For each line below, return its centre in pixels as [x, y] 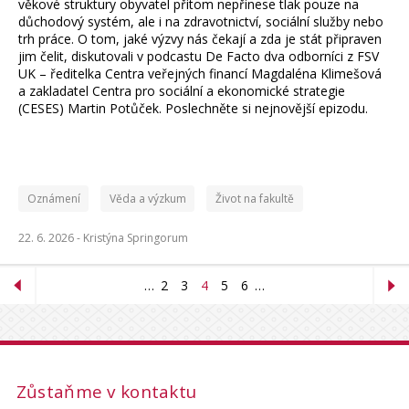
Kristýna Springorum [136, 238]
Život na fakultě [254, 199]
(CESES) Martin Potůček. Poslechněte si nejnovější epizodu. [193, 109]
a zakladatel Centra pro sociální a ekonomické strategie [182, 91]
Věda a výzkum [147, 199]
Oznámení [53, 199]
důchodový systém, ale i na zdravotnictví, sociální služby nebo [201, 22]
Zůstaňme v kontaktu [106, 392]
